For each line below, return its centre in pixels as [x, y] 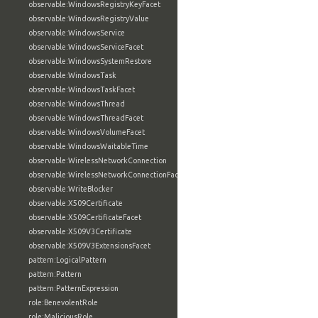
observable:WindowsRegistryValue [89, 18]
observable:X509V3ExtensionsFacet [89, 246]
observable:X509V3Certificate [80, 231]
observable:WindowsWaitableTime [88, 146]
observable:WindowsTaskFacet [82, 89]
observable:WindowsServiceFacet [86, 47]
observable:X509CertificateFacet [85, 217]
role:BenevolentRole [63, 302]
